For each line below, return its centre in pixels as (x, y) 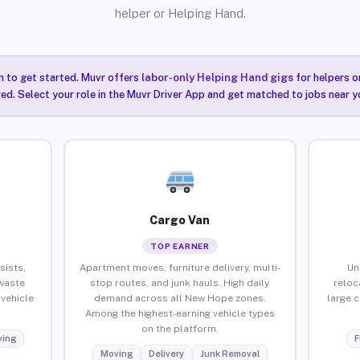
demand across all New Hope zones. (180, 298)
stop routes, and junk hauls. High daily (180, 282)
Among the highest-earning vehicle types (180, 313)
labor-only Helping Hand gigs (217, 78)
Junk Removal (229, 353)
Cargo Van (180, 220)
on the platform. (180, 328)
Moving (116, 353)
